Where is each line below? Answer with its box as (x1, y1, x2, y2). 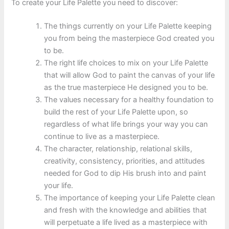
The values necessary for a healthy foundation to (44, 95, 214, 104)
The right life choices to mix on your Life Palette (44, 58, 209, 67)
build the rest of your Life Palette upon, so (44, 107, 189, 117)
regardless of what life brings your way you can (44, 119, 209, 129)
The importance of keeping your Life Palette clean (44, 193, 216, 202)
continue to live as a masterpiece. (44, 131, 160, 141)
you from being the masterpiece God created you (44, 33, 215, 43)
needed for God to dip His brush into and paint (44, 168, 207, 178)
